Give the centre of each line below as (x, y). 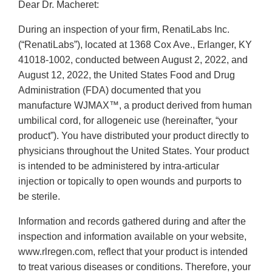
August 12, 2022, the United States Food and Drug (127, 75)
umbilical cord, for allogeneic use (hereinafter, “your (128, 121)
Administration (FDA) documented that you (110, 90)
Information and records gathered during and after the (132, 222)
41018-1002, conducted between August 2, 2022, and (133, 60)
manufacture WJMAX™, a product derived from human (135, 106)
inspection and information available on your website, (132, 237)
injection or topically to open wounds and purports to (130, 182)
